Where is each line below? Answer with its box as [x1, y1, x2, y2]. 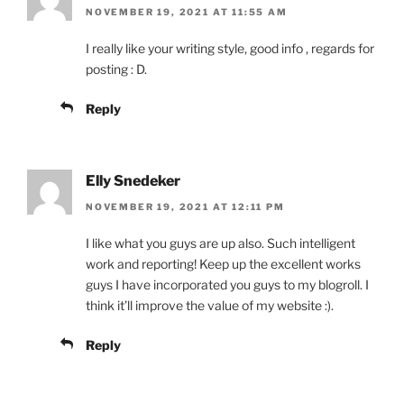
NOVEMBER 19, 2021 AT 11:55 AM [86, 6, 288, 18]
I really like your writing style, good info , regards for [86, 41, 374, 57]
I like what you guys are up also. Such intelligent [86, 234, 355, 251]
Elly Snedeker [86, 172, 180, 190]
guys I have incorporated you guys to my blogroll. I [86, 276, 369, 292]
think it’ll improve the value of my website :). [86, 297, 334, 313]
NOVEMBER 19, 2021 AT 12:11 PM [86, 200, 285, 212]
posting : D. [86, 61, 147, 78]
